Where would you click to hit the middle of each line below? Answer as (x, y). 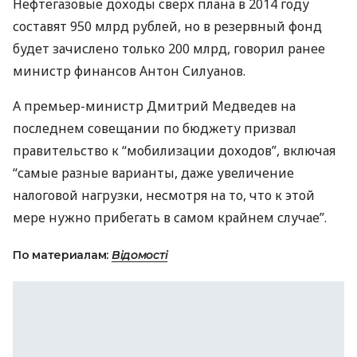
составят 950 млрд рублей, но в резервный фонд (167, 26)
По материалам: (62, 255)
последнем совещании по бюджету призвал (155, 128)
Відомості (139, 255)
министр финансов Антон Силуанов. (129, 71)
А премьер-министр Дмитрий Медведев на (154, 106)
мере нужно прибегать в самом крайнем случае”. (170, 218)
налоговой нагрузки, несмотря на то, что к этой (164, 195)
